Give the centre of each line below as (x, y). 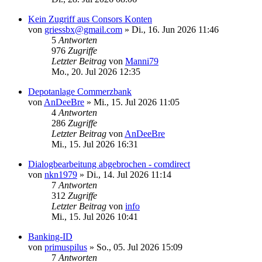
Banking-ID (50, 236)
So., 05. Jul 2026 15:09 (139, 247)
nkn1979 (61, 174)
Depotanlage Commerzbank (80, 91)
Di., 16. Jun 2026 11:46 (175, 29)
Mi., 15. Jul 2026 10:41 (95, 216)
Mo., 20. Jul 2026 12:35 (96, 71)
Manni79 (142, 61)
